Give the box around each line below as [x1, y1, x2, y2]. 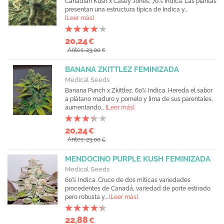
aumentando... [65, 104, 105, 111]
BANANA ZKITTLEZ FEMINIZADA [65, 65, 179, 74]
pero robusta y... [65, 193, 109, 200]
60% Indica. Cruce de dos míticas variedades [65, 176, 190, 183]
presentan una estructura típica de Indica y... [65, 6, 187, 13]
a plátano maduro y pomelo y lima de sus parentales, [65, 95, 213, 102]
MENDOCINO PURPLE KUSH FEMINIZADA [65, 154, 210, 163]
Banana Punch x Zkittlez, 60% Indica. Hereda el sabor [65, 87, 212, 94]
